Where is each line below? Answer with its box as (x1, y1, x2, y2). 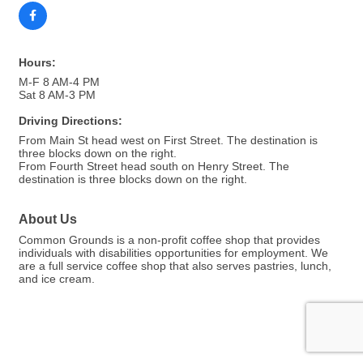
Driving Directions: (19, 114, 122, 128)
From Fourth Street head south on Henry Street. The (19, 160, 289, 173)
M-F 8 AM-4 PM (19, 75, 100, 89)
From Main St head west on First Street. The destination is (19, 134, 318, 147)
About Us (19, 211, 77, 227)
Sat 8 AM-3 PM (19, 88, 96, 102)
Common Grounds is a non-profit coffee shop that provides (19, 233, 320, 247)
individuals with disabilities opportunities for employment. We (19, 246, 328, 260)
